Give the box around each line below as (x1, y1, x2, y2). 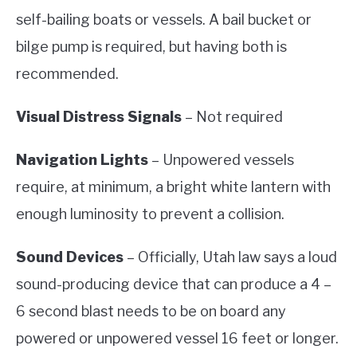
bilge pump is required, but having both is (16, 38, 287, 56)
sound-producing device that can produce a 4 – (16, 276, 331, 293)
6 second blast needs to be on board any (16, 303, 286, 320)
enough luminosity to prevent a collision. (16, 206, 284, 223)
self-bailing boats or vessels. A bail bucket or (16, 11, 312, 29)
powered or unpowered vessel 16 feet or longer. (16, 330, 339, 347)
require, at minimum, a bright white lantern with (16, 178, 331, 196)
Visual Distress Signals (16, 108, 182, 126)
